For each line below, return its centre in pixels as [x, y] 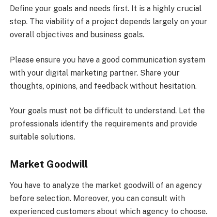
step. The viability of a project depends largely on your [108, 22]
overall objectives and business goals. [77, 35]
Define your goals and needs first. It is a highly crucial [106, 9]
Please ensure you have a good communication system [108, 60]
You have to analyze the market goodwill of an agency [106, 186]
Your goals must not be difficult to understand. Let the [107, 111]
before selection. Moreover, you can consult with [97, 199]
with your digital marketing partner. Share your [95, 73]
